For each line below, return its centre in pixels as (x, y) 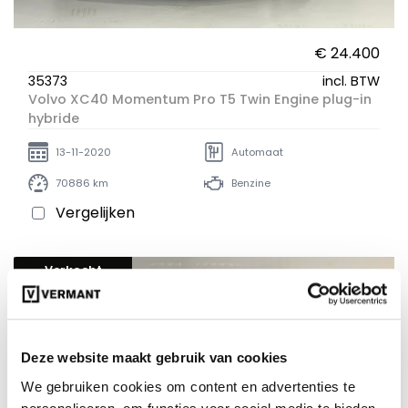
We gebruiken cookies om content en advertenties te (188, 386)
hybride (54, 119)
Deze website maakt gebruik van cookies (154, 358)
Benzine (251, 183)
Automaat (257, 152)
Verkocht (73, 270)
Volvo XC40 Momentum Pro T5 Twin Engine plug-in (200, 100)
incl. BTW (351, 82)
